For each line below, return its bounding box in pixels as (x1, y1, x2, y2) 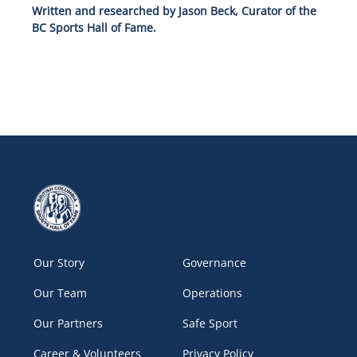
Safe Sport (182, 315, 237, 331)
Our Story (33, 254, 85, 270)
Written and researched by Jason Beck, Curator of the (31, 3, 316, 19)
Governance (182, 254, 246, 270)
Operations (182, 284, 242, 300)
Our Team (33, 284, 88, 300)
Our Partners (33, 315, 104, 331)
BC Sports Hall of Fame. (31, 20, 156, 36)
